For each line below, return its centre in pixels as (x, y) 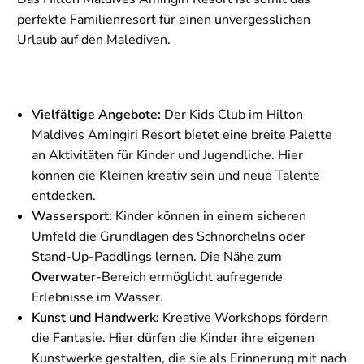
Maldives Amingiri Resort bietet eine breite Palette (182, 134)
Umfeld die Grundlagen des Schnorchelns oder (169, 236)
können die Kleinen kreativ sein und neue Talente (176, 175)
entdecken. (64, 195)
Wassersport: (72, 216)
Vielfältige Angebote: (96, 114)
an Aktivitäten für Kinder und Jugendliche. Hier (167, 155)
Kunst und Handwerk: (95, 317)
